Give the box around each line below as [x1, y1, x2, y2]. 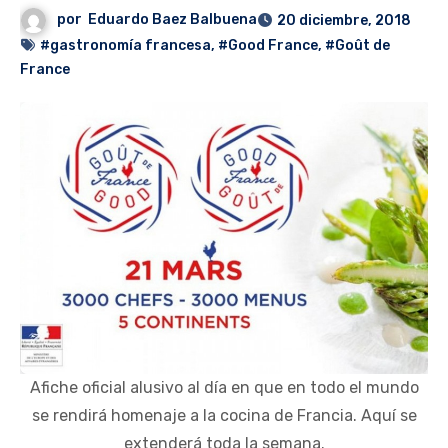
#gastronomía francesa [40, 37, 211, 55]
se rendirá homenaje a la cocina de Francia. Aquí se [31, 406, 417, 426]
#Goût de [325, 37, 390, 55]
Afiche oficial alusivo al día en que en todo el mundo [29, 378, 419, 398]
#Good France [218, 37, 318, 55]
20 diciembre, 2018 [277, 12, 412, 30]
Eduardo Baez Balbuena [88, 11, 258, 29]
